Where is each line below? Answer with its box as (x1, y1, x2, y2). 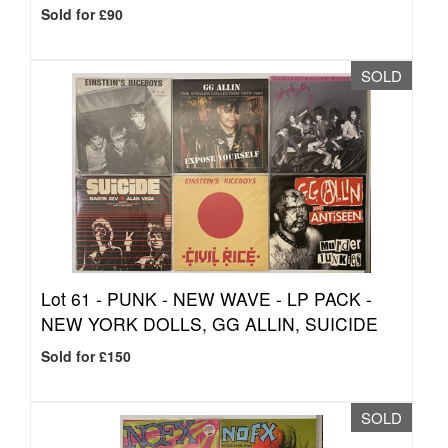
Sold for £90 (41, 4, 123, 24)
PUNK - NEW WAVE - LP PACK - (107, 286, 372, 311)
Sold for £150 (41, 346, 131, 366)
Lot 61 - (41, 286, 107, 311)
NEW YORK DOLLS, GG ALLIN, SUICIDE (41, 311, 378, 336)
